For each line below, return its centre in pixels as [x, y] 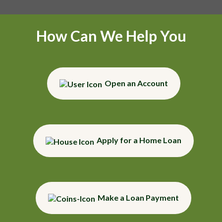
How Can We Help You [111, 35]
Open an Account [136, 83]
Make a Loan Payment [138, 197]
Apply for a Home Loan [139, 140]
